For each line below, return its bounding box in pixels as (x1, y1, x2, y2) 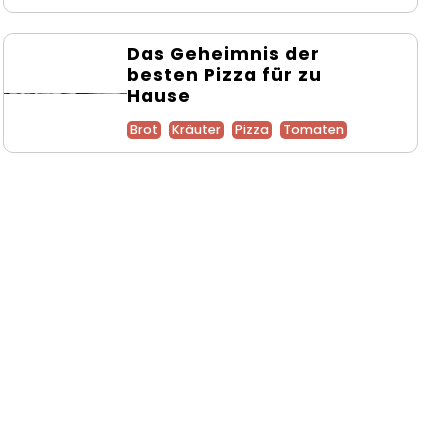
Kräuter (171, 121, 221, 139)
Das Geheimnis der (126, 42, 320, 67)
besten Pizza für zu (126, 63, 322, 88)
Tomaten (282, 121, 344, 139)
